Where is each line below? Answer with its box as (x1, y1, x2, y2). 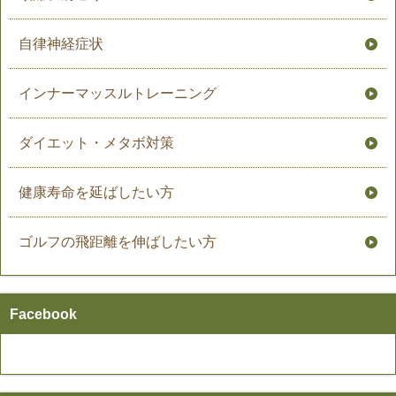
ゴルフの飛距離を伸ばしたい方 (19, 234, 217, 250)
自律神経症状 (19, 36, 103, 52)
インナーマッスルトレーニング (19, 86, 217, 102)
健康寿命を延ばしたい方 (19, 185, 174, 201)
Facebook (10, 307, 77, 323)
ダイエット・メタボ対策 (19, 135, 174, 151)
